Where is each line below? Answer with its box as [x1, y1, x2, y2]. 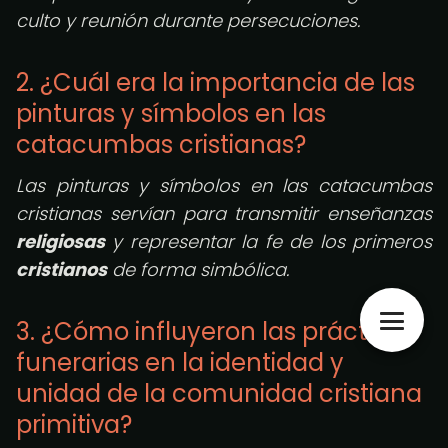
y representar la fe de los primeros [105, 229, 432, 254]
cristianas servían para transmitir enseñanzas [16, 201, 432, 226]
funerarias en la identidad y [16, 346, 344, 379]
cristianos [16, 257, 107, 282]
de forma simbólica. [107, 257, 289, 282]
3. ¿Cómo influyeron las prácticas [16, 315, 415, 348]
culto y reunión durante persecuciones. [16, 8, 360, 33]
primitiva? [16, 408, 132, 441]
